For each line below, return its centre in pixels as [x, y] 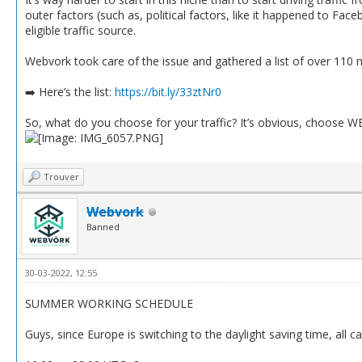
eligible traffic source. [80, 31]
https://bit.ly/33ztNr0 [168, 92]
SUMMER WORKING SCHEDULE [109, 304]
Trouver [61, 177]
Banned [103, 227]
